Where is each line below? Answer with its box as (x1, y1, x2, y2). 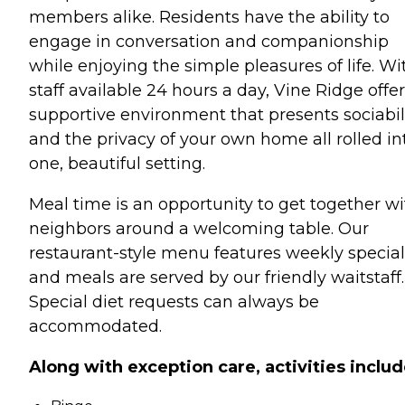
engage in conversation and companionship (29, 31, 389, 52)
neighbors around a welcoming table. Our (29, 218, 369, 239)
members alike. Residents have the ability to (29, 6, 390, 27)
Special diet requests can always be (29, 291, 319, 312)
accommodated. (29, 316, 162, 336)
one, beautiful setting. (29, 153, 205, 174)
